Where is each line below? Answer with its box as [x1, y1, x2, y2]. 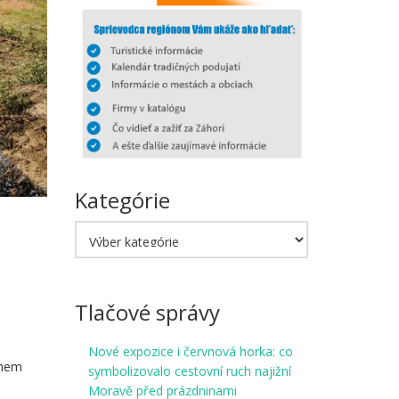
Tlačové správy [74, 297, 220, 328]
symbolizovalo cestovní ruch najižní [87, 362, 291, 380]
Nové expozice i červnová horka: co [87, 343, 293, 361]
